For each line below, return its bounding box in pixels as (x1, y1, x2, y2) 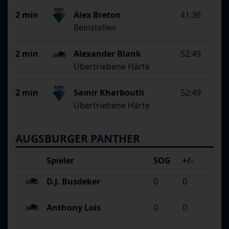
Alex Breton (74, 9, 122, 21)
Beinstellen (74, 22, 117, 34)
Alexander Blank (74, 48, 142, 60)
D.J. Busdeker (46, 176, 100, 188)
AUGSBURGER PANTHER (15, 131, 140, 147)
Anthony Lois (46, 202, 101, 214)
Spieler (46, 155, 74, 167)
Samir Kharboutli (74, 87, 145, 99)
